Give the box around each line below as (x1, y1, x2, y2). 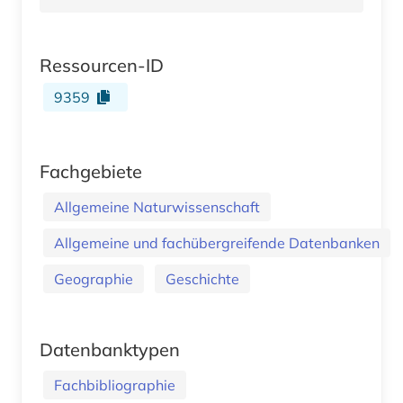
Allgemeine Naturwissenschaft (54, 197, 260, 216)
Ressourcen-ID (40, 53, 164, 76)
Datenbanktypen (40, 337, 180, 361)
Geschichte (166, 269, 239, 288)
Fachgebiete (40, 159, 142, 183)
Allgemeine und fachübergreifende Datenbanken (54, 233, 380, 252)
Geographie (54, 269, 133, 288)
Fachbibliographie (54, 375, 175, 394)
